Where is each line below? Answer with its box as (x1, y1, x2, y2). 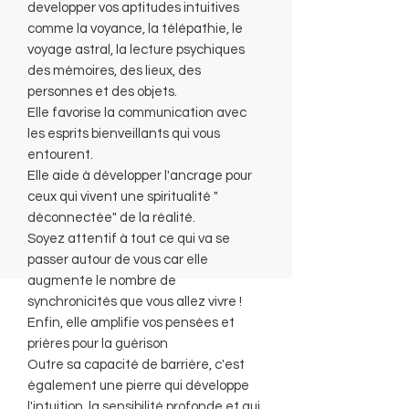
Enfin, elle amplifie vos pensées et (27, 315, 235, 330)
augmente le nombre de (27, 273, 176, 288)
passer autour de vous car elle (27, 252, 208, 267)
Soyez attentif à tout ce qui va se (27, 231, 230, 246)
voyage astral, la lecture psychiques (27, 42, 245, 57)
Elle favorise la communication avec (27, 105, 246, 120)
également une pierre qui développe (27, 378, 249, 393)
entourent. (27, 147, 93, 162)
